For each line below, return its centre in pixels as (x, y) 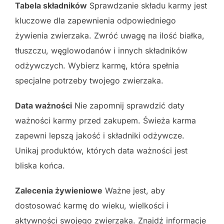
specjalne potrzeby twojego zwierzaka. (89, 80)
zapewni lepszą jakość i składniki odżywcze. (100, 135)
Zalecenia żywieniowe (59, 190)
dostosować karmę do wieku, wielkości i (92, 205)
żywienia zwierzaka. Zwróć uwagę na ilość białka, (110, 35)
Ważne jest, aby (134, 190)
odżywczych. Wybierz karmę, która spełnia (97, 65)
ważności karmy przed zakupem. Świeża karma (105, 120)
